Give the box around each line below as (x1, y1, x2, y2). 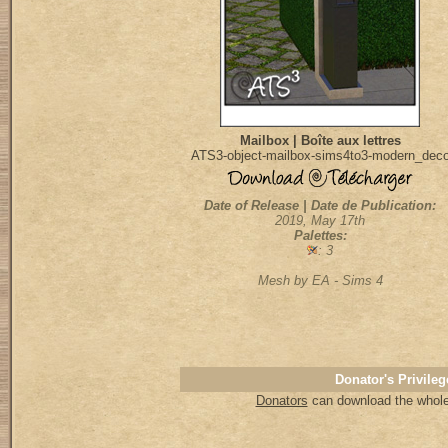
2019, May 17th (275, 213, 365, 228)
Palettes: (293, 228, 347, 243)
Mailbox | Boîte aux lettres (239, 133, 401, 148)
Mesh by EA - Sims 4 (257, 273, 383, 288)
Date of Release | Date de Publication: (204, 198, 436, 213)
